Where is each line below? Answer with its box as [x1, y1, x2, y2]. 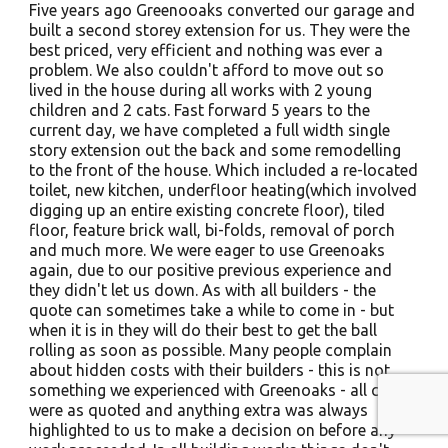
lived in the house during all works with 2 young [28, 81, 372, 99]
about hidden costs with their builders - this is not [28, 361, 390, 379]
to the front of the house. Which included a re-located [28, 161, 418, 179]
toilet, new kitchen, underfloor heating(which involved [28, 181, 417, 199]
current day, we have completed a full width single [28, 121, 390, 139]
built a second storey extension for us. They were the [28, 21, 410, 39]
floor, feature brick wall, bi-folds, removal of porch [28, 221, 395, 239]
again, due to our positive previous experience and [28, 261, 392, 279]
